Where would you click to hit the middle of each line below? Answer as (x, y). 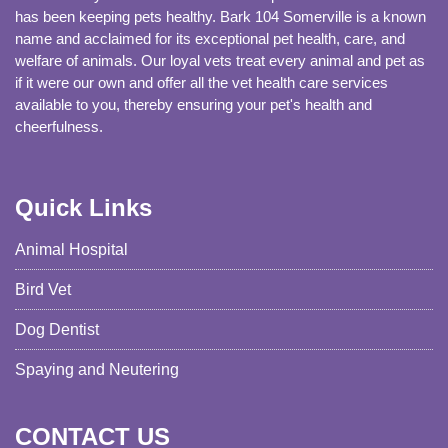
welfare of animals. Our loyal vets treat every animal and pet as (220, 61)
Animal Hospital (71, 250)
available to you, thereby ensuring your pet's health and (193, 105)
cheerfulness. (59, 127)
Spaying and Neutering (97, 370)
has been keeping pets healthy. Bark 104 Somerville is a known (220, 17)
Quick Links (83, 208)
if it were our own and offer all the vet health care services (201, 83)
